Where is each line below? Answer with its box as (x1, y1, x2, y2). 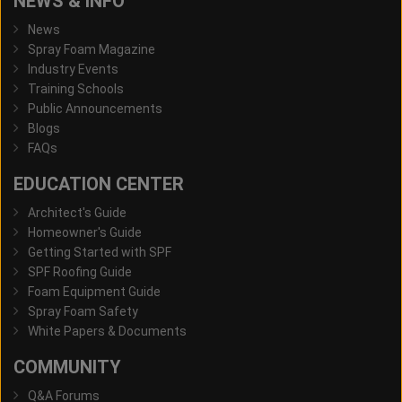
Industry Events (28, 62, 118, 77)
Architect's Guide (28, 205, 127, 221)
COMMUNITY (13, 356, 121, 379)
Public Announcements (28, 101, 162, 117)
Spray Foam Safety (28, 304, 138, 319)
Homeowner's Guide (28, 225, 142, 240)
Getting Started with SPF (28, 245, 171, 260)
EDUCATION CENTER (13, 173, 184, 196)
